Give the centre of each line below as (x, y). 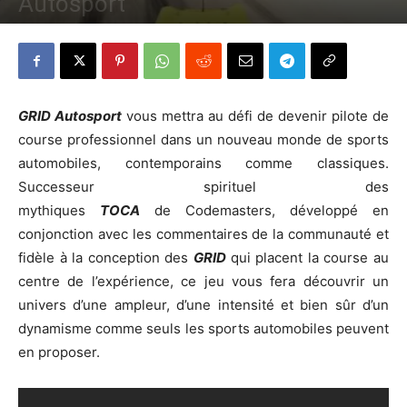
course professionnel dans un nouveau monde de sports (203, 139)
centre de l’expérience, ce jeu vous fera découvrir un (203, 281)
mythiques (59, 210)
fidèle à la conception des (106, 258)
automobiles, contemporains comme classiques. (203, 163)
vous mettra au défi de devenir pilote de (255, 116)
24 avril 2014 (115, 31)
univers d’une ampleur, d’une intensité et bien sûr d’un (203, 305)
